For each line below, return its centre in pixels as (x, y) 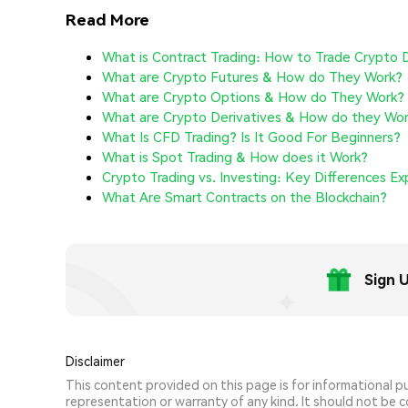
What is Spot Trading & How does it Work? (235, 157)
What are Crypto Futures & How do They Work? (252, 77)
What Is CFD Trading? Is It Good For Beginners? (251, 137)
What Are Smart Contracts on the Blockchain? (245, 197)
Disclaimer (95, 361)
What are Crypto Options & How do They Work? (253, 97)
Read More (107, 19)
